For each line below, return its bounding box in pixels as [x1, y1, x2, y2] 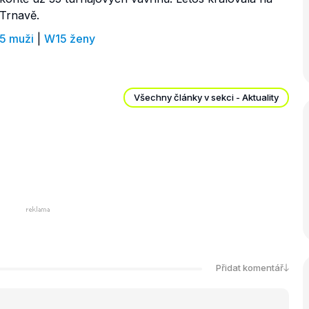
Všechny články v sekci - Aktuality [134, 91, 279, 103]
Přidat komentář [216, 262, 283, 274]
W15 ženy [44, 31, 95, 46]
